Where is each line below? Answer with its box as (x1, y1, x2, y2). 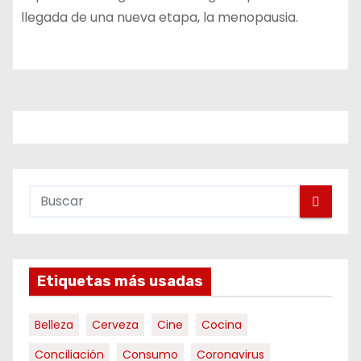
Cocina (201, 317, 242, 333)
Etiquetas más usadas (37, 272, 203, 290)
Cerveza (92, 317, 139, 333)
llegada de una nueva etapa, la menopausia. (21, 8, 298, 27)
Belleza (35, 317, 73, 333)
